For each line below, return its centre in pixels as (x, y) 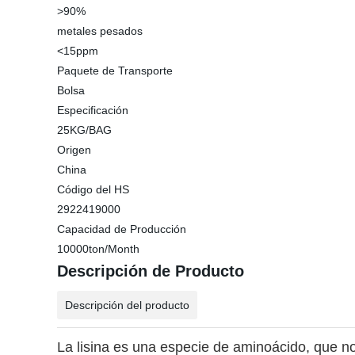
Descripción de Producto (151, 271)
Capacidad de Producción (122, 229)
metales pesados (100, 31)
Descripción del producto (127, 305)
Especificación (93, 110)
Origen (74, 150)
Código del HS (93, 189)
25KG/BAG (84, 130)
